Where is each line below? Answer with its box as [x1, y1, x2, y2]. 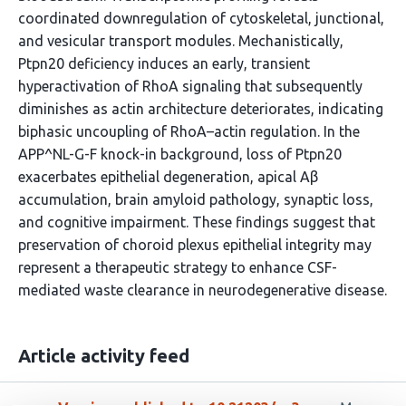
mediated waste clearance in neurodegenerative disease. [18, 282, 387, 298]
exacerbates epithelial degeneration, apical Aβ [18, 169, 318, 185]
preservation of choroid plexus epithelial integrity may [18, 237, 372, 253]
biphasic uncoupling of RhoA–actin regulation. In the [18, 123, 360, 140]
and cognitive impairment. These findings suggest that [18, 214, 375, 230]
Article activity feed [18, 345, 189, 366]
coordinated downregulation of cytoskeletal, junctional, [18, 10, 384, 26]
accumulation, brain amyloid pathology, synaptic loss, [18, 191, 373, 208]
